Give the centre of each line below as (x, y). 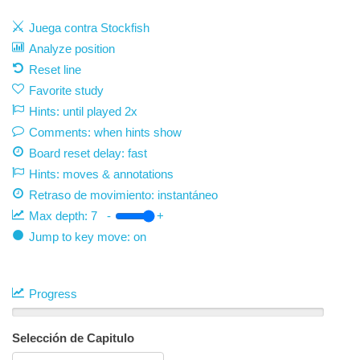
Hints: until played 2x (83, 111)
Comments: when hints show (105, 132)
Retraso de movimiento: (93, 195)
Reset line (55, 70)
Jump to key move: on (88, 237)
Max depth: (60, 216)
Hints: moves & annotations (101, 174)
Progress (53, 294)
